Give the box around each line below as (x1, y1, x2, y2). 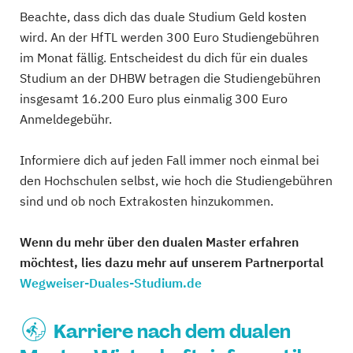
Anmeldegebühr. (20, 110, 112, 127)
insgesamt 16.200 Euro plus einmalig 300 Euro (20, 90, 288, 106)
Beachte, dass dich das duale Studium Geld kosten (20, 8, 307, 24)
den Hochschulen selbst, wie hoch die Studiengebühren (20, 172, 333, 188)
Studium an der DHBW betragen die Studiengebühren (20, 69, 321, 86)
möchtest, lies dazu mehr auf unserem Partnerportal (20, 254, 324, 270)
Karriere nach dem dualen (54, 318, 292, 344)
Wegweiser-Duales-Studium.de (20, 274, 202, 291)
